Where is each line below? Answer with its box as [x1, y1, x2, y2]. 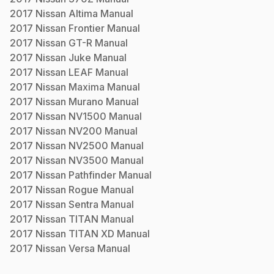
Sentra [68, 198, 98, 210]
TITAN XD [68, 227, 114, 240]
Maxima [68, 80, 105, 93]
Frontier [68, 21, 105, 34]
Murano [68, 95, 103, 108]
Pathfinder [68, 168, 116, 181]
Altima [68, 7, 98, 20]
